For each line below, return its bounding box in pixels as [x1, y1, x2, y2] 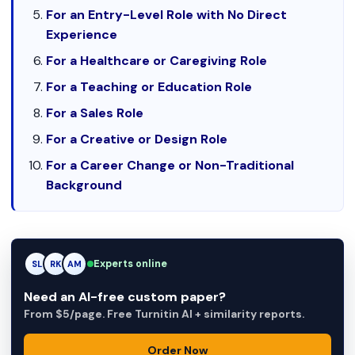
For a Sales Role [46, 105, 144, 121]
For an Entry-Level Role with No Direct [46, 6, 288, 23]
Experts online [94, 257, 167, 270]
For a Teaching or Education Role [46, 78, 253, 95]
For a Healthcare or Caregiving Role [46, 52, 268, 69]
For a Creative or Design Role [46, 131, 228, 147]
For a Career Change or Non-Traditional [46, 157, 295, 174]
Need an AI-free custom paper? [24, 288, 226, 305]
